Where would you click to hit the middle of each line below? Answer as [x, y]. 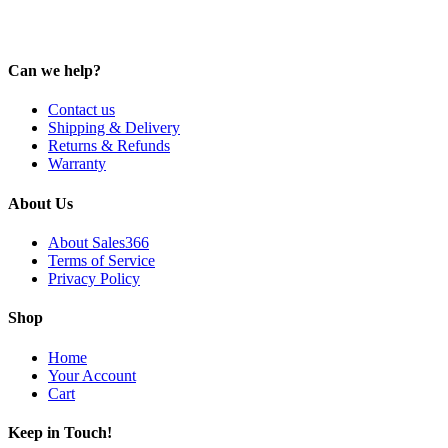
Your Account [92, 375]
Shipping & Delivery [114, 128]
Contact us [81, 110]
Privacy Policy [94, 278]
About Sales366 [98, 242]
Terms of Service [101, 260]
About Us [40, 203]
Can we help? [54, 71]
